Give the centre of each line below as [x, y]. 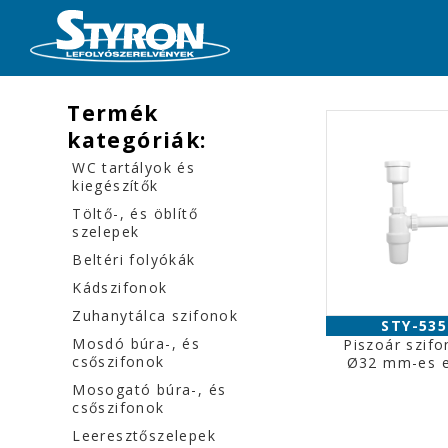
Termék [113, 113]
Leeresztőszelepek [144, 435]
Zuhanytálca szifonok [155, 315]
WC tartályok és [134, 167]
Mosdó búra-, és [136, 343]
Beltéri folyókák [134, 259]
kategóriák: [137, 140]
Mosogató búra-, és [149, 389]
